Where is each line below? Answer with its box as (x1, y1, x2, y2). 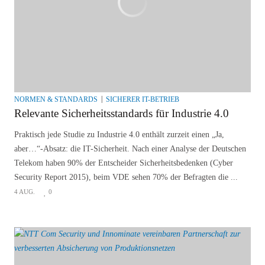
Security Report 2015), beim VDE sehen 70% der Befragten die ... (14, 173, 238, 182)
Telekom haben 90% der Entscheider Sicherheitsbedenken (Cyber (14, 159, 233, 168)
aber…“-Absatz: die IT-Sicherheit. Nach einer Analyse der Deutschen (14, 144, 246, 154)
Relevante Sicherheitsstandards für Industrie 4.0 (14, 107, 229, 120)
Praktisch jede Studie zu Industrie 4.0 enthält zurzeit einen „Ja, (14, 130, 224, 140)
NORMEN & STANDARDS (14, 95, 98, 104)
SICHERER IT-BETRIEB (106, 95, 179, 104)
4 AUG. (14, 188, 35, 196)
